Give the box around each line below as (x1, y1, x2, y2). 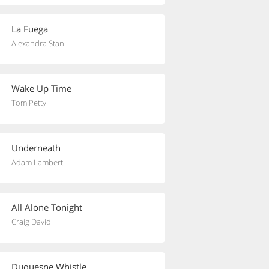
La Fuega (11, 23, 48, 35)
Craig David (11, 216, 51, 227)
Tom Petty (11, 97, 46, 108)
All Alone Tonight (11, 201, 82, 213)
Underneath (11, 142, 61, 154)
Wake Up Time (11, 82, 71, 94)
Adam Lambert (11, 157, 63, 168)
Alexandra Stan (11, 38, 64, 49)
